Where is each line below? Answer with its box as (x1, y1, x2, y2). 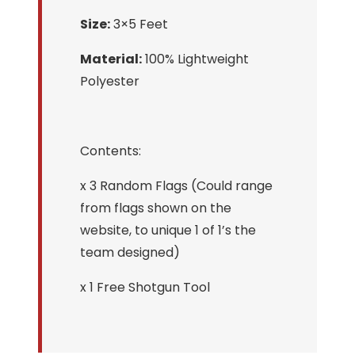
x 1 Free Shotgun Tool (80, 277, 210, 296)
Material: (80, 49, 142, 68)
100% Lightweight (142, 49, 249, 68)
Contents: (80, 141, 141, 160)
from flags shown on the (80, 198, 231, 217)
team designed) (80, 242, 180, 261)
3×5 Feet (110, 14, 168, 33)
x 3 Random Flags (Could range (80, 176, 273, 195)
